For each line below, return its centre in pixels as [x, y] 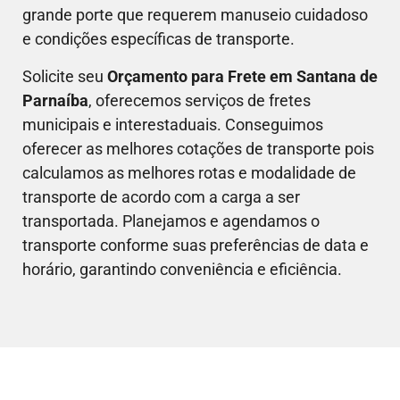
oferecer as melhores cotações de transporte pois [198, 148]
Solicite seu [65, 76]
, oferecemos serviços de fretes [200, 100]
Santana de [337, 76]
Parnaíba [55, 100]
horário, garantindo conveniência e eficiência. [182, 269]
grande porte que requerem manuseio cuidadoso [195, 15]
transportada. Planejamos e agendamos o [171, 221]
